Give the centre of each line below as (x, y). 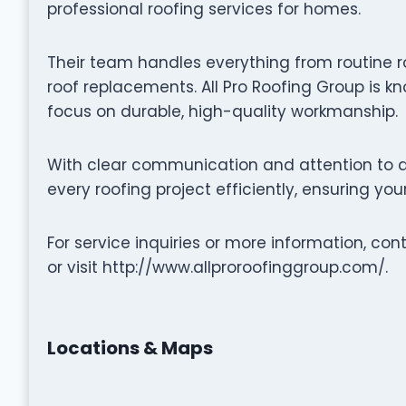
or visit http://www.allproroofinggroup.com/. (217, 267)
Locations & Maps (130, 348)
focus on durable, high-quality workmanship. (222, 111)
